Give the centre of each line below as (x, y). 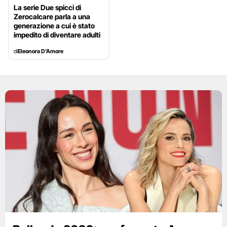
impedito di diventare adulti (57, 35)
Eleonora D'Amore (41, 51)
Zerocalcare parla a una (52, 17)
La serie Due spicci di (47, 8)
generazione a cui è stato (54, 26)
